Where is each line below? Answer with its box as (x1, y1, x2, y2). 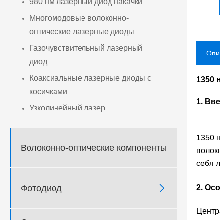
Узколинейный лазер (29, 104, 105, 112)
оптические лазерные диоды (29, 27, 134, 36)
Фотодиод (21, 183, 62, 193)
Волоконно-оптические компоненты (21, 142, 166, 153)
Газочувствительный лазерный (29, 44, 142, 53)
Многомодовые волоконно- (29, 14, 129, 23)
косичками (29, 87, 67, 96)
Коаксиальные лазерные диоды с (29, 74, 151, 82)
